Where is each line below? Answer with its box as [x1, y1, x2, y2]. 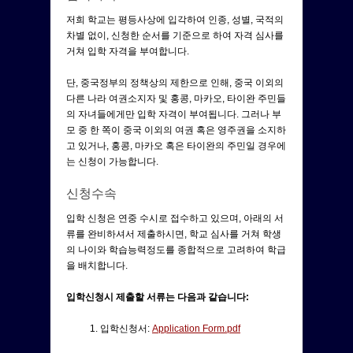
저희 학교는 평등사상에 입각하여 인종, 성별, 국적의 [66, 13, 284, 25]
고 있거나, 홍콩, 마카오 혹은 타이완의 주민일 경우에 [66, 139, 286, 151]
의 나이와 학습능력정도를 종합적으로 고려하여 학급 [66, 243, 286, 255]
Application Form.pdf [152, 322, 240, 334]
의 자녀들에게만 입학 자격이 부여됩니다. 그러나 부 [66, 108, 281, 120]
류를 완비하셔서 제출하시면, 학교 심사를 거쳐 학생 [66, 228, 281, 240]
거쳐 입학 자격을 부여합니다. [66, 45, 189, 57]
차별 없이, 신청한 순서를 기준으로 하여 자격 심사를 [66, 29, 284, 41]
